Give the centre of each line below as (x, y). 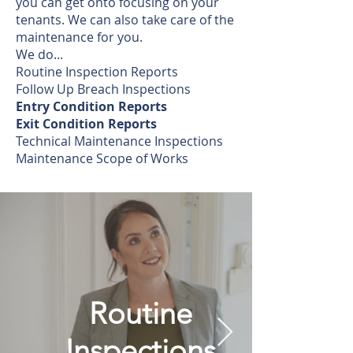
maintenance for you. (79, 37)
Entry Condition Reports (91, 106)
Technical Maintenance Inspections (119, 141)
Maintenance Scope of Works (102, 158)
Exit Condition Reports (86, 124)
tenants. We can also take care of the (125, 20)
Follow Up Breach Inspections (103, 89)
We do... (39, 54)
